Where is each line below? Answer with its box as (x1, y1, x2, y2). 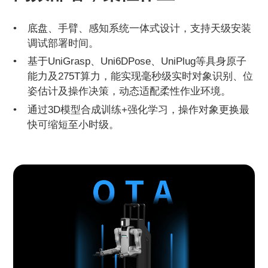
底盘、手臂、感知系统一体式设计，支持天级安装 (28, 22, 252, 34)
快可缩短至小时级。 (28, 118, 120, 131)
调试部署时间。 (28, 36, 99, 49)
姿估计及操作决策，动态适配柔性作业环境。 (28, 85, 232, 98)
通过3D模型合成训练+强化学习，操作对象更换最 (28, 103, 250, 116)
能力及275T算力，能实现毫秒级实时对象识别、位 (28, 70, 254, 83)
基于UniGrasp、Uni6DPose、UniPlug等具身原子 (28, 55, 247, 68)
